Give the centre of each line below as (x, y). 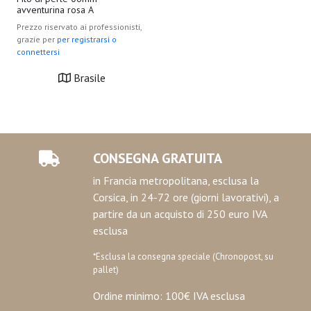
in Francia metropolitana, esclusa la (176, 180)
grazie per (37, 39)
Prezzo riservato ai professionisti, (79, 27)
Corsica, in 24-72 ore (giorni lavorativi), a (186, 197)
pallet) (106, 270)
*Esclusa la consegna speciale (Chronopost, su (183, 257)
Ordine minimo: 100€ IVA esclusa (169, 296)
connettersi (38, 52)
